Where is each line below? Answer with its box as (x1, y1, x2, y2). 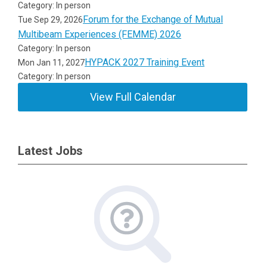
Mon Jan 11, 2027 (18, 58, 85, 67)
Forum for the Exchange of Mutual (83, 14, 223, 25)
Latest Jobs (18, 144, 83, 158)
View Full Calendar (89, 91, 176, 103)
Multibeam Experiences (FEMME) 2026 (18, 29, 182, 40)
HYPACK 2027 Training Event (85, 57, 205, 68)
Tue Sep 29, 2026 (18, 15, 83, 24)
